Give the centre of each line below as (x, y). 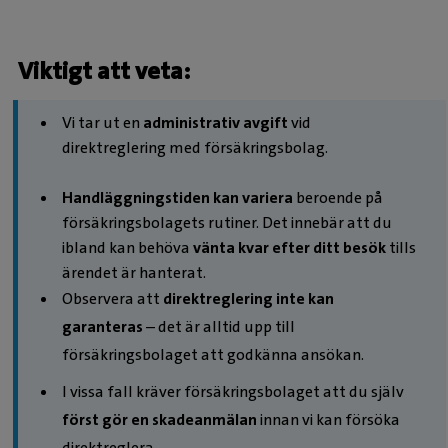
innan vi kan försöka (328, 420)
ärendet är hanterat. (134, 272)
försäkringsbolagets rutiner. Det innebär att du (227, 222)
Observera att (112, 298)
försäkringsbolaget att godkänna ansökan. (213, 354)
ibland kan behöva (127, 247)
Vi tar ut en (102, 122)
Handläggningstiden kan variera (177, 197)
